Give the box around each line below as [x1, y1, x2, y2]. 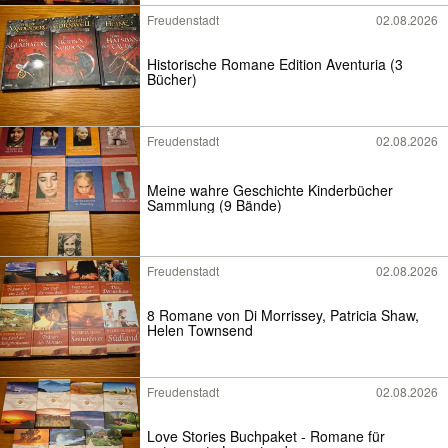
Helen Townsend [147, 320, 253, 341]
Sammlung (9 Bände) [147, 194, 282, 215]
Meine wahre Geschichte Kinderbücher [147, 179, 393, 200]
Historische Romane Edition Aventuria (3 [147, 54, 403, 75]
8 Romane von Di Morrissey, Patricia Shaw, [147, 305, 419, 326]
